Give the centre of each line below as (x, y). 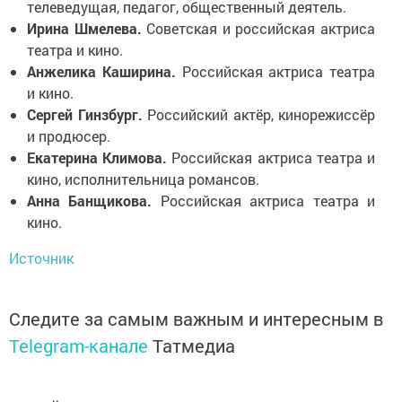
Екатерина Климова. (100, 157)
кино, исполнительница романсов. (143, 179)
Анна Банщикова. (94, 200)
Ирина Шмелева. (84, 28)
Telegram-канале (79, 345)
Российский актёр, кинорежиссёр (261, 114)
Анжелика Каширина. (105, 71)
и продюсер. (69, 135)
